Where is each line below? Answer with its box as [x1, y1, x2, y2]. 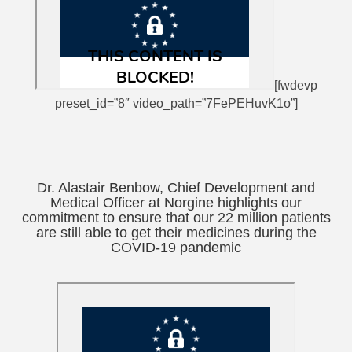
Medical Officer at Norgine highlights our [50, 195, 302, 211]
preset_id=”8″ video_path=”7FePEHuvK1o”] [54, 97, 298, 110]
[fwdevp [273, 79, 317, 92]
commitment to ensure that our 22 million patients [21, 210, 331, 225]
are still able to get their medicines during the [35, 225, 317, 240]
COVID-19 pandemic [111, 240, 241, 255]
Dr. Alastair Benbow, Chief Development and [37, 180, 315, 196]
